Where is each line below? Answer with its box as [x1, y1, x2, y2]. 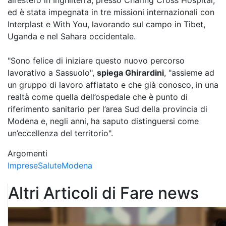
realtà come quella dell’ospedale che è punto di [8, 92, 188, 102]
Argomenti [8, 148, 47, 159]
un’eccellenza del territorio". [8, 128, 113, 139]
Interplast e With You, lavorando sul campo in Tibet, [8, 19, 205, 30]
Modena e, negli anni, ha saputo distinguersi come [8, 116, 199, 127]
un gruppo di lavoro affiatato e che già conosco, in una [8, 80, 218, 90]
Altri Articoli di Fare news [8, 183, 199, 203]
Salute [38, 160, 62, 171]
